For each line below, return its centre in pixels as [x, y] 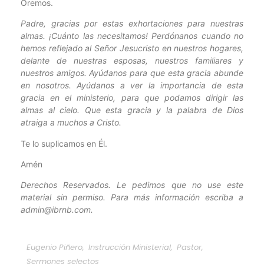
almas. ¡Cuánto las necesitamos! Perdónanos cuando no [132, 36]
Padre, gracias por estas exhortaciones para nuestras [132, 24]
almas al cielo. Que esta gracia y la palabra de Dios [132, 110]
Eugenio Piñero [55, 247]
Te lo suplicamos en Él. [64, 143]
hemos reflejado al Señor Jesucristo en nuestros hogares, [132, 48]
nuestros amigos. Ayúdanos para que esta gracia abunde [132, 73]
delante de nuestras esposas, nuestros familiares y [132, 61]
